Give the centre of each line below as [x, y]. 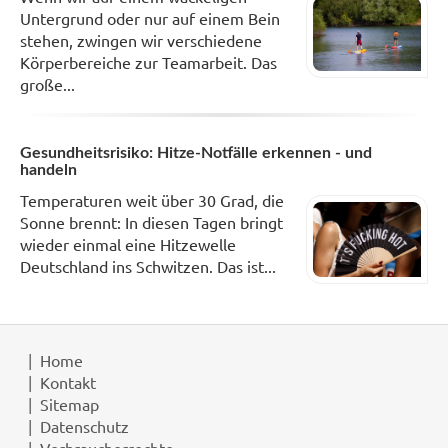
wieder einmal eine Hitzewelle [128, 244]
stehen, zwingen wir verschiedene [141, 40]
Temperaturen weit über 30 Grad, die [152, 200]
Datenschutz [84, 425]
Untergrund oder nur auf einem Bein [150, 18]
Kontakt [68, 381]
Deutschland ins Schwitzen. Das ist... [148, 266]
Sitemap [69, 403]
